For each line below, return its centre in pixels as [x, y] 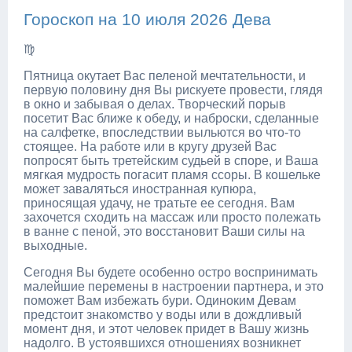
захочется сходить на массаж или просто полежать [172, 217]
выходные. [55, 245]
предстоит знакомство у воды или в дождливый [163, 314]
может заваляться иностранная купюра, [140, 189]
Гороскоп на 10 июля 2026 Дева [147, 19]
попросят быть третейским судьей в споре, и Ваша [171, 160]
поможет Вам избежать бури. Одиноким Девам [160, 300]
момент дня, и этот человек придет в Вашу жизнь [166, 328]
